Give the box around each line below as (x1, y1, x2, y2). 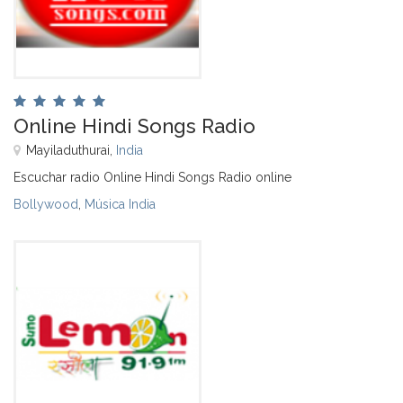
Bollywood (13, 196, 78, 211)
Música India (85, 196, 156, 211)
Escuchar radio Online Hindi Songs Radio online (13, 169, 291, 184)
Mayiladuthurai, (26, 142, 116, 157)
